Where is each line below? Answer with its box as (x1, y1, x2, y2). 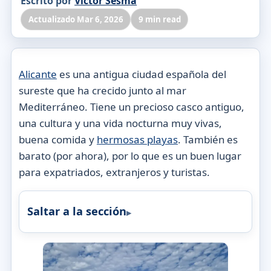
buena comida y (18, 132, 97, 147)
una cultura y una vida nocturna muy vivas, (18, 116, 222, 131)
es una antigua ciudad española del (56, 67, 226, 82)
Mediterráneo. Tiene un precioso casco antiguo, (18, 100, 244, 114)
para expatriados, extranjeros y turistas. (18, 165, 210, 180)
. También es (177, 132, 238, 147)
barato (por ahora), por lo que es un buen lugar (18, 149, 241, 163)
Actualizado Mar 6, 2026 (28, 13, 123, 25)
